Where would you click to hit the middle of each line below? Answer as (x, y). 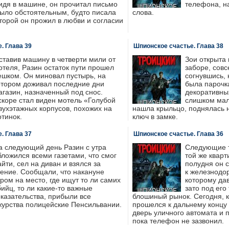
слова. (143, 12)
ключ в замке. (155, 117)
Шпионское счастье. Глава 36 (178, 134)
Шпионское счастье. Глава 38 (178, 46)
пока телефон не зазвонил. (178, 221)
